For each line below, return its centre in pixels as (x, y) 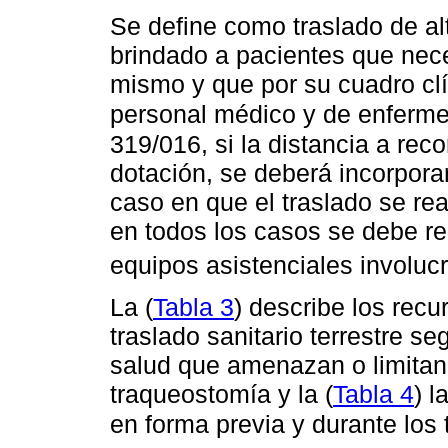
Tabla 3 (193, 307)
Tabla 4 (373, 394)
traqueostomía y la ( (221, 394)
